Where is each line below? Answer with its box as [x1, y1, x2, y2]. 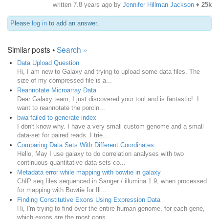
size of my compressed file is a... [17, 76, 112, 84]
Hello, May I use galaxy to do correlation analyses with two [17, 150, 184, 157]
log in [32, 19, 47, 27]
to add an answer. [47, 19, 99, 27]
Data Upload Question [17, 59, 79, 66]
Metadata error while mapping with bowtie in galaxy [17, 168, 161, 176]
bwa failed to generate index [17, 113, 96, 121]
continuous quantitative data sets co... [17, 158, 126, 166]
